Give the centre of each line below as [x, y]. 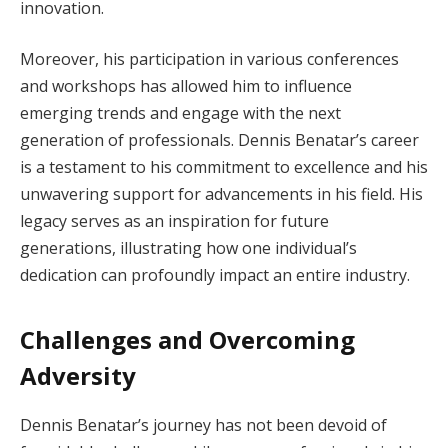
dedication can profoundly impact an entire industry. [215, 275]
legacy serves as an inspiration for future [174, 221]
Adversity [78, 375]
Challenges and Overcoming [187, 339]
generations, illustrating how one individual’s [188, 248]
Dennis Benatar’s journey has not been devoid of [203, 424]
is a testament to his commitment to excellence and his [224, 167]
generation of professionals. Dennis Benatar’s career [219, 140]
